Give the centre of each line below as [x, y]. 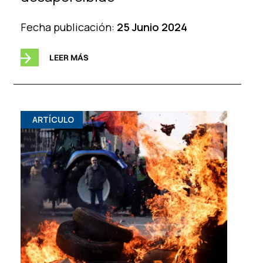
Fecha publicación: [68, 27]
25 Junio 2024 [152, 27]
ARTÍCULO [53, 119]
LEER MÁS [69, 57]
